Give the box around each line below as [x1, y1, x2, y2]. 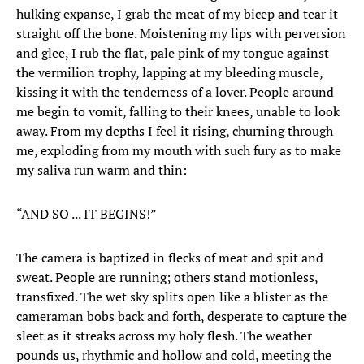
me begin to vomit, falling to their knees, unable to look [16, 102, 340, 121]
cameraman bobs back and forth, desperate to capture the [16, 307, 347, 326]
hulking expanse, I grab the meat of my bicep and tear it [16, 5, 338, 24]
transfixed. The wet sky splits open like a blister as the [16, 288, 328, 306]
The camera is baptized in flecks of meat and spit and [16, 249, 323, 267]
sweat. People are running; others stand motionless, [16, 268, 318, 287]
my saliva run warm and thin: [16, 161, 187, 180]
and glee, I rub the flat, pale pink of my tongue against [16, 44, 329, 63]
